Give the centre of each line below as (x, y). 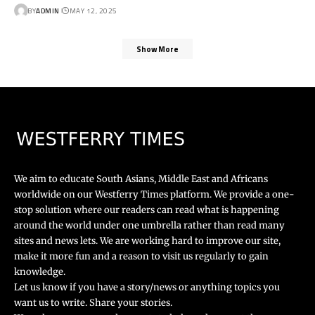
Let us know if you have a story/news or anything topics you (147, 287)
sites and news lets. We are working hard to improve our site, (147, 240)
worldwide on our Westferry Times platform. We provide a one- (154, 194)
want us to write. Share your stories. (93, 302)
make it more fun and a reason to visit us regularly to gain (141, 256)
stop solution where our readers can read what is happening (147, 210)
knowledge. (41, 271)
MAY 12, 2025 (93, 11)
